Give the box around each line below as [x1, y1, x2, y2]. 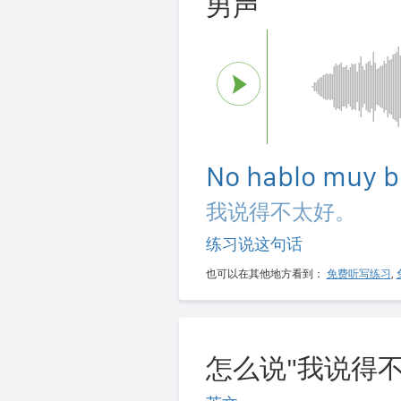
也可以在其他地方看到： [205, 268, 327, 281]
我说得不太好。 [205, 199, 356, 226]
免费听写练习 [326, 268, 391, 281]
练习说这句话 [205, 235, 303, 254]
